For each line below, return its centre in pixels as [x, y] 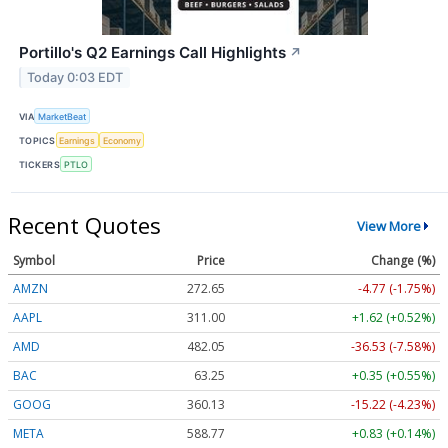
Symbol [34, 261]
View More [388, 225]
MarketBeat [62, 116]
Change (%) [403, 261]
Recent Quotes [84, 225]
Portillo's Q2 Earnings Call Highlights [152, 52]
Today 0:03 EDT [75, 77]
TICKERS [40, 164]
